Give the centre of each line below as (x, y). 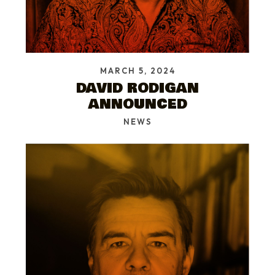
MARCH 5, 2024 (137, 70)
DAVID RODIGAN (137, 88)
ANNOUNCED (137, 104)
